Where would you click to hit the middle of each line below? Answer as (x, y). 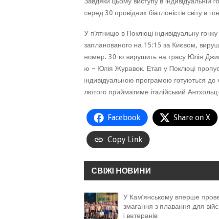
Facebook (124, 118)
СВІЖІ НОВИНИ (121, 171)
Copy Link (125, 140)
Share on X (192, 118)
